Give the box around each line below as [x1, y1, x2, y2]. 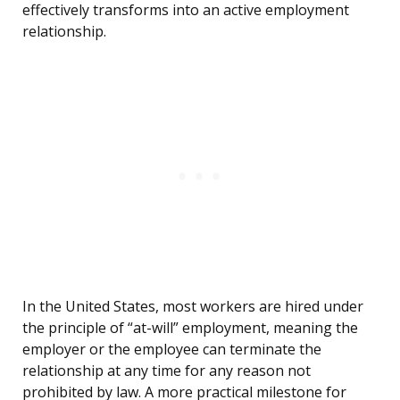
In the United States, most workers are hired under [22, 296, 363, 317]
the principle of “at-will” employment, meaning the [22, 318, 358, 338]
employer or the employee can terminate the [22, 339, 321, 360]
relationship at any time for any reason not [22, 361, 311, 381]
